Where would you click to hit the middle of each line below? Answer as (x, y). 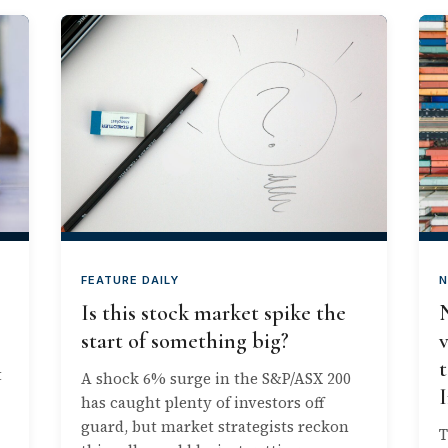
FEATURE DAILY (130, 280)
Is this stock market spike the (214, 313)
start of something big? (185, 341)
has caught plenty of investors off (203, 403)
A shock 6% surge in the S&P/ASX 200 (216, 379)
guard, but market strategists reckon (215, 427)
